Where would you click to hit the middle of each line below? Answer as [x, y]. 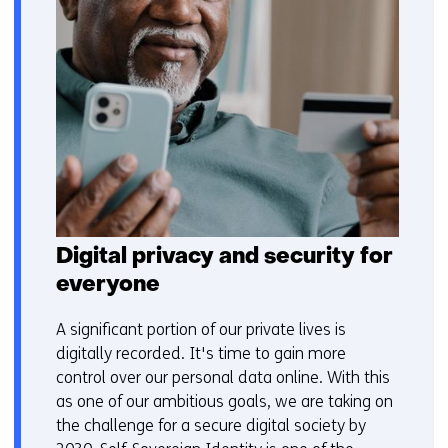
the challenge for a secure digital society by [211, 425]
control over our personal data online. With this [223, 377]
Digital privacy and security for [224, 257]
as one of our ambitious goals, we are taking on [224, 401]
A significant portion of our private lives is [201, 329]
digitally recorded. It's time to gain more [201, 353]
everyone [108, 285]
